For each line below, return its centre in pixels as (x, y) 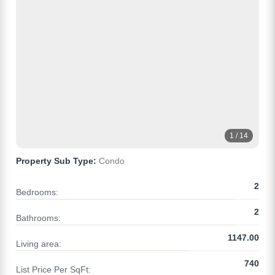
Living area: (39, 244)
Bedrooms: (37, 192)
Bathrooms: (38, 218)
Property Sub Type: (56, 161)
